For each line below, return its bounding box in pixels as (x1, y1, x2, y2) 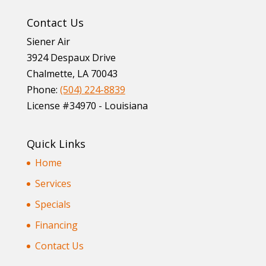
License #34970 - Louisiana (26, 99, 148, 112)
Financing (34, 218, 78, 232)
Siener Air (26, 34, 70, 48)
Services (34, 177, 71, 191)
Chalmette (26, 66, 72, 80)
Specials (34, 198, 71, 211)
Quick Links (26, 137, 85, 151)
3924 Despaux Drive (26, 50, 116, 64)
